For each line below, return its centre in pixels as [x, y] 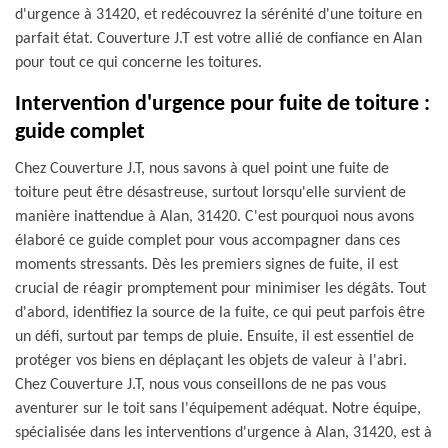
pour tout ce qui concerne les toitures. [138, 63]
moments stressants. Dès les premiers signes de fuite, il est [206, 265]
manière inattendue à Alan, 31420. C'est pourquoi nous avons [214, 217]
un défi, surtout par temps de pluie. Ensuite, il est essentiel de [214, 337]
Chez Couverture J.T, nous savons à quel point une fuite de [202, 169]
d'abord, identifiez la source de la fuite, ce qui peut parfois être [220, 313]
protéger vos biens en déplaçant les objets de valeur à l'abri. [211, 361]
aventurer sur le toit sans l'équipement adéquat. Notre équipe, [218, 409]
